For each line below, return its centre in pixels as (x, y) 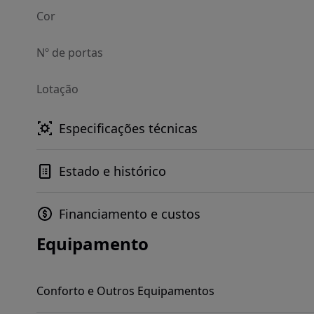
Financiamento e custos (130, 214)
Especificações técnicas (128, 128)
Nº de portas (70, 53)
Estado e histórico (112, 171)
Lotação (57, 89)
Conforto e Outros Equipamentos (125, 291)
